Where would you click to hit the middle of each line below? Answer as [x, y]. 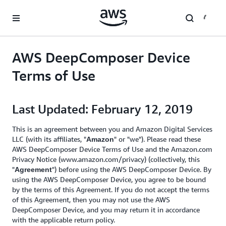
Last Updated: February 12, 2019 [102, 109]
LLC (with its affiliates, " [49, 139]
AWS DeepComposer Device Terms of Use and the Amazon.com [112, 149]
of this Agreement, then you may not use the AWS [91, 200]
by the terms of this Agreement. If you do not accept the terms [111, 189]
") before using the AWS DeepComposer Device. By [132, 169]
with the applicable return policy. [64, 220]
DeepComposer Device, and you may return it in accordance [106, 210]
